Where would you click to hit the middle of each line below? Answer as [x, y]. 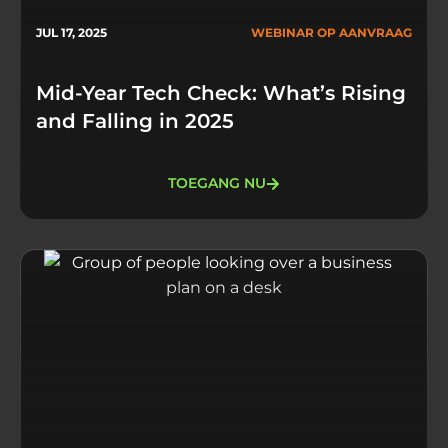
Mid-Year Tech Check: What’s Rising [221, 92]
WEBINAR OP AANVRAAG [331, 32]
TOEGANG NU [217, 183]
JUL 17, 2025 [71, 32]
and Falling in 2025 [135, 120]
